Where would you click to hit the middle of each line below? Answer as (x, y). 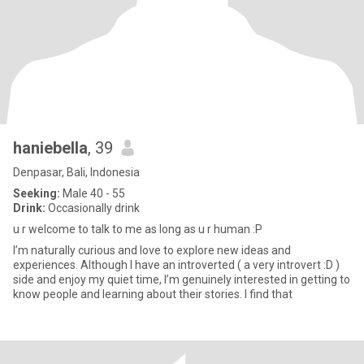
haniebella (50, 148)
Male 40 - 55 (93, 193)
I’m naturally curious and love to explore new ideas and (152, 250)
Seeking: (37, 193)
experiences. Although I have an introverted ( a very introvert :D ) (176, 265)
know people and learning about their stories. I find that (153, 294)
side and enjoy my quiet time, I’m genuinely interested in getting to (182, 279)
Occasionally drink (93, 208)
